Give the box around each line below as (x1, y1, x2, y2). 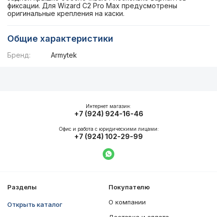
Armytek (51, 51, 77, 59)
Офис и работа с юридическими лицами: (58, 126, 159, 132)
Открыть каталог (7, 201, 62, 208)
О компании (108, 198, 146, 206)
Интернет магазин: (86, 103, 131, 109)
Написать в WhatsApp (108, 154, 194, 164)
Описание (19, 75, 57, 85)
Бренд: (7, 51, 31, 59)
